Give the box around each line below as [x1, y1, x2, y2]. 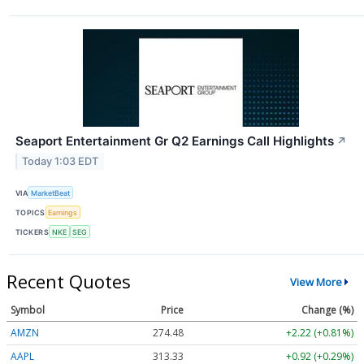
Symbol [11, 303, 45, 318]
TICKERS [15, 227, 50, 236]
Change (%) [301, 303, 353, 318]
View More [289, 274, 342, 289]
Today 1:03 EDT [22, 154, 99, 167]
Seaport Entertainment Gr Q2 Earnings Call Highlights [15, 132, 334, 149]
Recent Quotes [6, 269, 131, 294]
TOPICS [15, 207, 45, 217]
